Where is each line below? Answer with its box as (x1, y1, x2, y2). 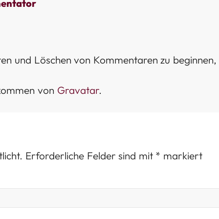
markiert (160, 149, 203, 162)
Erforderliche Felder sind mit (25, 149, 156, 162)
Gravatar (57, 84, 99, 97)
